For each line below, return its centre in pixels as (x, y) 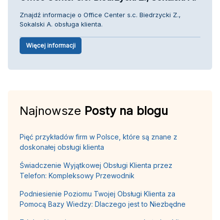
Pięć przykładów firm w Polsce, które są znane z (98, 137)
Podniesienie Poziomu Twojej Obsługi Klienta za (97, 193)
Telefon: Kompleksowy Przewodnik (77, 175)
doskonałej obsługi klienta (62, 147)
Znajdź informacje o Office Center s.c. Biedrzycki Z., (100, 14)
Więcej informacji (51, 45)
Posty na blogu (126, 110)
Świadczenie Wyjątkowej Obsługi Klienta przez (96, 165)
